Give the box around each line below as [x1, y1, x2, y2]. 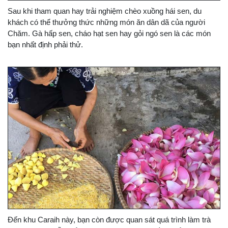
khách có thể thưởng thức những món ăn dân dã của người [8, 18, 205, 27]
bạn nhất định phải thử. [8, 40, 83, 49]
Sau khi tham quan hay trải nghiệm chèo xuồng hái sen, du [8, 7, 202, 16]
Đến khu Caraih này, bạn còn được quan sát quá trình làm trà [8, 215, 211, 224]
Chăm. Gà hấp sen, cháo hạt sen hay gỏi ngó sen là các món [8, 29, 211, 38]
